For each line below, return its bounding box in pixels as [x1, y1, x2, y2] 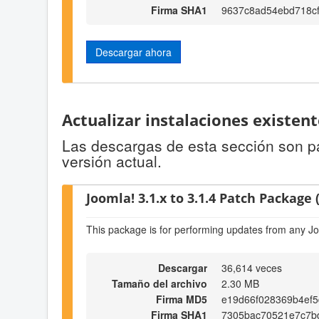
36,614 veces [221, 261, 282, 276]
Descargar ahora [95, 44, 172, 59]
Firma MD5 [156, 292, 207, 307]
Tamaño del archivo [112, 276, 207, 291]
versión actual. [62, 150, 162, 172]
